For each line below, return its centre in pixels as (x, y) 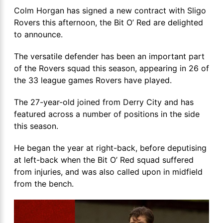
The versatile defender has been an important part (109, 56)
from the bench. (44, 184)
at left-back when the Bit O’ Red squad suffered (104, 160)
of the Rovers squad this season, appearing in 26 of (111, 68)
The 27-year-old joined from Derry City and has (104, 102)
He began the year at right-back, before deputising (110, 148)
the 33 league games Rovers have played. (93, 80)
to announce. (38, 34)
